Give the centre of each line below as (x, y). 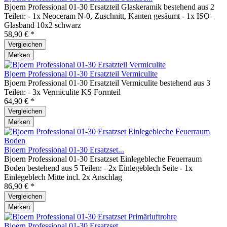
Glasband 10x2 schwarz (43, 25)
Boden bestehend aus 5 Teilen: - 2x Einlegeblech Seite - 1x (98, 168)
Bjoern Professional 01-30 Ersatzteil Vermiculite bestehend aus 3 (107, 83)
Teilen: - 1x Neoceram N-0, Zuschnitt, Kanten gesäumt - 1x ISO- (108, 16)
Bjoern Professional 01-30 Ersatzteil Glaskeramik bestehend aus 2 (109, 7)
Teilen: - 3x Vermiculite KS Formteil (62, 92)
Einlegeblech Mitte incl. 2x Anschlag (63, 177)
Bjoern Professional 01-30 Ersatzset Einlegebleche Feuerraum (103, 159)
